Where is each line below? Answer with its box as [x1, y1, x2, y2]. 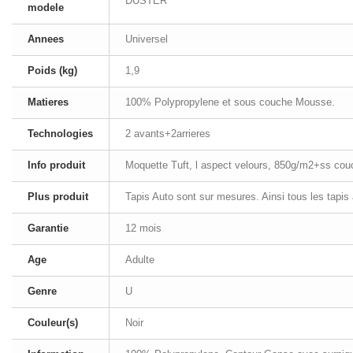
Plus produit [28, 191, 88, 203]
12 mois [125, 222, 162, 234]
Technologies [28, 128, 93, 139]
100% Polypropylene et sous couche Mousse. [125, 96, 335, 108]
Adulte [125, 254, 154, 266]
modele [28, 2, 64, 13]
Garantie [28, 222, 69, 234]
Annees [28, 33, 64, 45]
